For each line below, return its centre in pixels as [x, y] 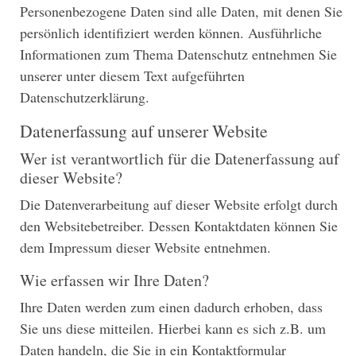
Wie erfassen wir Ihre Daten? [114, 280]
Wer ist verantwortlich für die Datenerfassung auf [180, 158]
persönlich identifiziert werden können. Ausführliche [171, 32]
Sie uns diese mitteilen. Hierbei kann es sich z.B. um [173, 328]
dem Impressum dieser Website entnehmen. [145, 247]
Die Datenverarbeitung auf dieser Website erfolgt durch [179, 204]
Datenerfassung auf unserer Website [144, 130]
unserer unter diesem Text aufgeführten [132, 75]
